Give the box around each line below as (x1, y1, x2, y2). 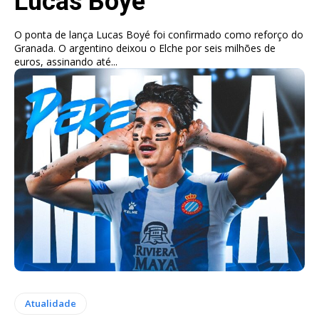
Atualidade (25, 297, 76, 310)
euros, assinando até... (14, 54, 117, 68)
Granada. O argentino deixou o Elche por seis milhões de (14, 41, 276, 55)
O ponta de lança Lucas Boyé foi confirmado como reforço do (14, 27, 303, 41)
